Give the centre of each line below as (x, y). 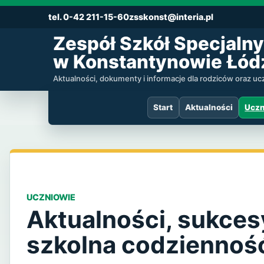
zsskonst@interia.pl (171, 17)
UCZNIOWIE (51, 197)
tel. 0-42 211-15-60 (89, 17)
